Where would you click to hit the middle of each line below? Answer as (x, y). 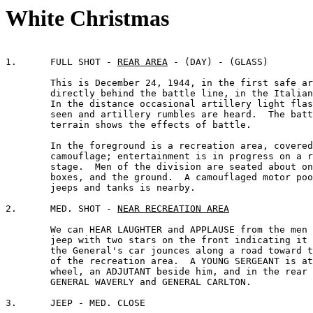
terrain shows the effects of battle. (28, 125)
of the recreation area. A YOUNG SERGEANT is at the (28, 261)
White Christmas (87, 18)
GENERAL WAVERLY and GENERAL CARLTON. (28, 282)
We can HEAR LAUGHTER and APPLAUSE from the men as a (28, 230)
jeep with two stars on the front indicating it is (28, 240)
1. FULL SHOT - (84, 62)
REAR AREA (143, 62)
